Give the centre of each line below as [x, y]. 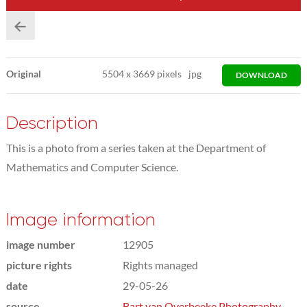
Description [52, 123]
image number [40, 244]
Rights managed [160, 265]
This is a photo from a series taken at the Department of [136, 147]
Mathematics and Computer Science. [92, 167]
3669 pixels [157, 73]
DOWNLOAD [262, 75]
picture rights [39, 265]
